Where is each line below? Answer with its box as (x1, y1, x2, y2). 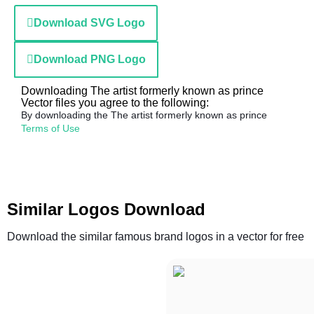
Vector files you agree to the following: (21, 97, 209, 109)
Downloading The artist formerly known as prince (21, 85, 264, 97)
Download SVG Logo (34, 17, 145, 29)
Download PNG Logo (34, 53, 146, 65)
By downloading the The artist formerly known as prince (21, 109, 267, 121)
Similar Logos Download (7, 200, 205, 219)
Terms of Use (21, 123, 80, 134)
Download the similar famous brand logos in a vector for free (7, 231, 304, 243)
